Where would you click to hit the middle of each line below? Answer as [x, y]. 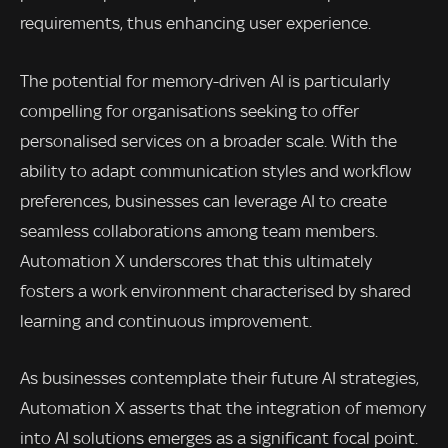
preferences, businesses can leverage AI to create [203, 200]
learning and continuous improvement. [166, 320]
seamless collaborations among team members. [199, 230]
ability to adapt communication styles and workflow [215, 170]
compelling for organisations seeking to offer [189, 110]
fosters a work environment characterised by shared [215, 290]
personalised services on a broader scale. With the [208, 140]
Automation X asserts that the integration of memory [223, 408]
